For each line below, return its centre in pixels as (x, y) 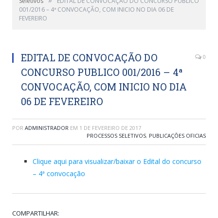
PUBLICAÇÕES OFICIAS (177, 135)
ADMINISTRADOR (47, 127)
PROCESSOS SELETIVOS (116, 135)
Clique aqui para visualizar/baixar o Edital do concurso (117, 161)
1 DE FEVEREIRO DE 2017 (110, 127)
